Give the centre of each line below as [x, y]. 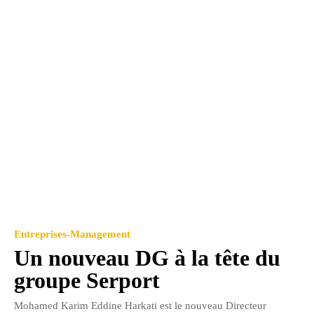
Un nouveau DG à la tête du [147, 258]
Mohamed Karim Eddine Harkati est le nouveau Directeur [140, 306]
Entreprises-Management [72, 234]
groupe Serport [87, 281]
